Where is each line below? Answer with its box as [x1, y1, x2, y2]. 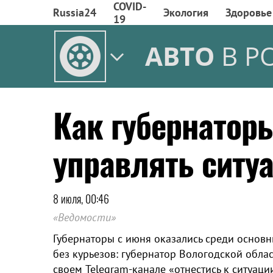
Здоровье [225, 5, 272, 19]
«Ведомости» [53, 210, 116, 224]
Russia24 [53, 5, 96, 19]
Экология [163, 5, 208, 19]
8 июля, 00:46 [53, 191, 109, 207]
